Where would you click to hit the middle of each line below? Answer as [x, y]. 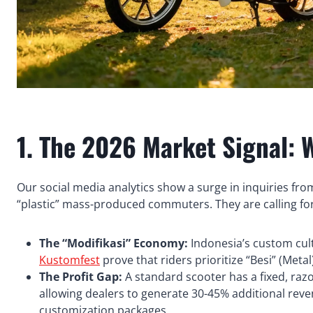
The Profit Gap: [81, 276]
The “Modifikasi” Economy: [114, 243]
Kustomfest [70, 260]
